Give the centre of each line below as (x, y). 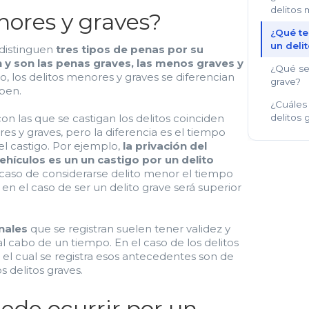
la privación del (165, 146)
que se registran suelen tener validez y (129, 229)
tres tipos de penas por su (130, 49)
